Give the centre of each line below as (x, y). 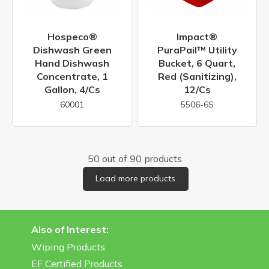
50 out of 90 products (134, 159)
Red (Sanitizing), (197, 77)
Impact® (197, 37)
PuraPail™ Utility (197, 50)
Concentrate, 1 (72, 77)
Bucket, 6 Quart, (197, 63)
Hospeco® (72, 37)
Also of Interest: (70, 229)
